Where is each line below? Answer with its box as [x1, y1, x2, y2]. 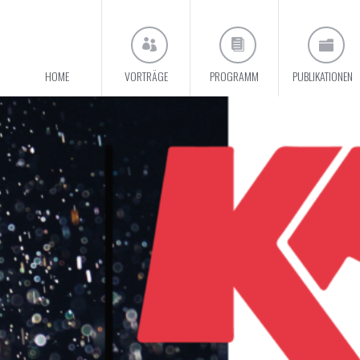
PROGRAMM [210, 67, 259, 84]
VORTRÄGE [124, 67, 168, 84]
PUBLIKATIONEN [292, 67, 353, 84]
